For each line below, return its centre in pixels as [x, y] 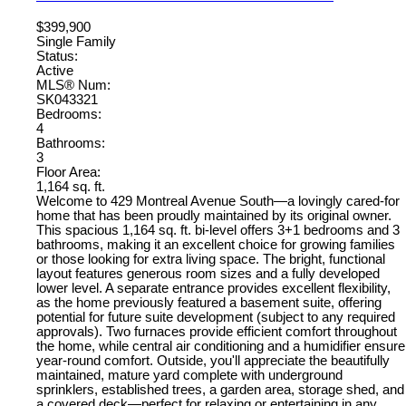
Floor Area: [68, 172]
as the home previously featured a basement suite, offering [209, 302]
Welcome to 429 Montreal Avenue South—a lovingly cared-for [218, 201]
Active [55, 70]
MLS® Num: [73, 85]
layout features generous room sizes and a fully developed [208, 273]
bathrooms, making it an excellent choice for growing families [216, 244]
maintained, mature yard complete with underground [189, 375]
